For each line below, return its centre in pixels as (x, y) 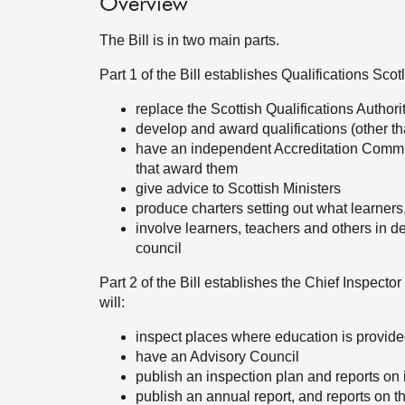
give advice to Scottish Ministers (238, 188)
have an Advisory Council (217, 357)
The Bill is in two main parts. (189, 40)
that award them (187, 169)
